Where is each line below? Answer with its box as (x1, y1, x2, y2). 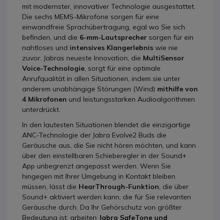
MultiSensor (143, 53, 184, 62)
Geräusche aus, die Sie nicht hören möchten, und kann (22, 140, 196, 150)
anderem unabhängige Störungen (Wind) (22, 84, 157, 93)
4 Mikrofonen (22, 94, 67, 104)
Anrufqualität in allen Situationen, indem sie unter (22, 74, 180, 83)
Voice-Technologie (22, 63, 84, 73)
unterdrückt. (22, 105, 60, 114)
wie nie (153, 43, 178, 52)
